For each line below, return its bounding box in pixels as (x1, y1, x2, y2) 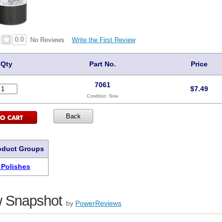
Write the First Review (71, 36, 135, 44)
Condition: (86, 93, 109, 99)
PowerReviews (75, 199, 122, 207)
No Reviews (30, 36, 64, 44)
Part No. (89, 60, 116, 68)
